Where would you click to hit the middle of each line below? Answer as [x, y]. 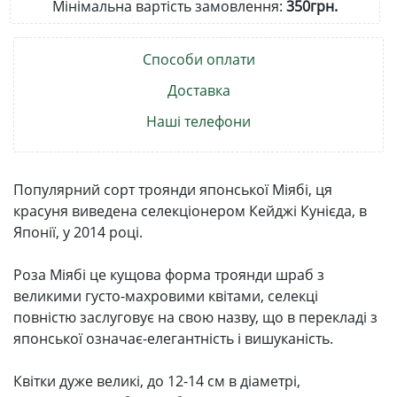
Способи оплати [198, 59]
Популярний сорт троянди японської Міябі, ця [173, 189]
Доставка [198, 90]
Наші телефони [198, 121]
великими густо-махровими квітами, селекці [166, 296]
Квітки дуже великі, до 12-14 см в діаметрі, [157, 381]
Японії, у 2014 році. [78, 232]
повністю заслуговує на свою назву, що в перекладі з [195, 317]
